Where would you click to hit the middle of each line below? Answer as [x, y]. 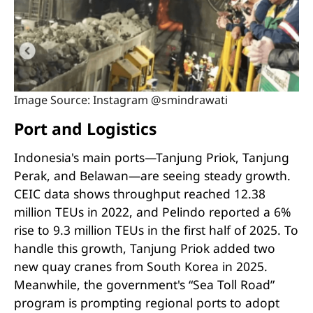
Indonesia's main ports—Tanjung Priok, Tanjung [151, 158]
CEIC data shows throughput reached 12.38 [139, 194]
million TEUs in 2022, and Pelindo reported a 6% [152, 212]
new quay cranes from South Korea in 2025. [140, 267]
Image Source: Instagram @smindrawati [121, 100]
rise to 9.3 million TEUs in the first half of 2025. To [156, 230]
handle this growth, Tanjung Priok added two [144, 248]
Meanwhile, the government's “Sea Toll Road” [144, 285]
